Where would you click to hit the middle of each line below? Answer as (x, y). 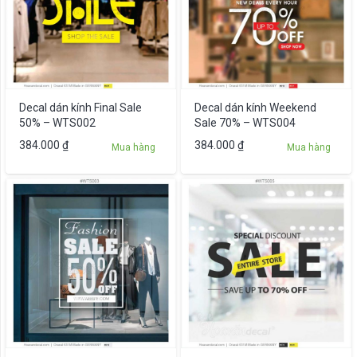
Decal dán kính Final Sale (80, 107)
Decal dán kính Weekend (255, 107)
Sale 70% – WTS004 (245, 122)
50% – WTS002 (57, 122)
